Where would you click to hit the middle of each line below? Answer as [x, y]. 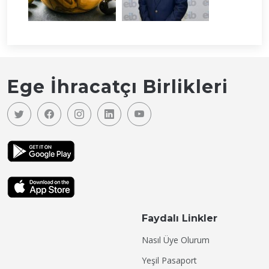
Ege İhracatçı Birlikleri [118, 87]
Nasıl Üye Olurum [176, 240]
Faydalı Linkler [180, 219]
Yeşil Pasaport [169, 261]
